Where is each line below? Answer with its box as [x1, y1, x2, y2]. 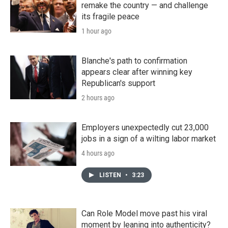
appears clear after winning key [81, 67, 192, 77]
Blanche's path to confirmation [81, 55, 187, 66]
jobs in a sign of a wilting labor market [81, 133, 216, 144]
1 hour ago [81, 26, 111, 35]
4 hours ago [81, 149, 115, 157]
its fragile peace [81, 11, 139, 21]
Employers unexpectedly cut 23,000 [81, 122, 209, 132]
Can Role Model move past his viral [81, 208, 207, 218]
